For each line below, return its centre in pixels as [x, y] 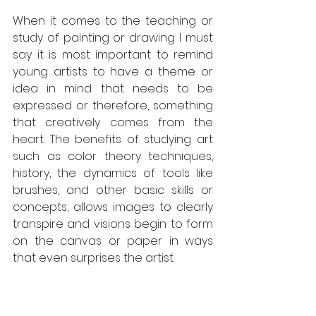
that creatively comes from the [113, 122]
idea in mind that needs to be [113, 89]
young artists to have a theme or [113, 72]
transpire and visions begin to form [113, 224]
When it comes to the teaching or [113, 21]
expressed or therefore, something [113, 105]
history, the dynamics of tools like [113, 173]
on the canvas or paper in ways [113, 241]
